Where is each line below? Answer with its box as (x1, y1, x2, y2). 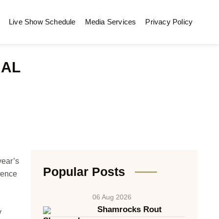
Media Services (85, 18, 136, 26)
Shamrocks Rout (97, 205, 162, 214)
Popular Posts (43, 165, 125, 178)
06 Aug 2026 (92, 193, 131, 201)
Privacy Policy (145, 18, 193, 26)
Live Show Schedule (8, 18, 76, 26)
